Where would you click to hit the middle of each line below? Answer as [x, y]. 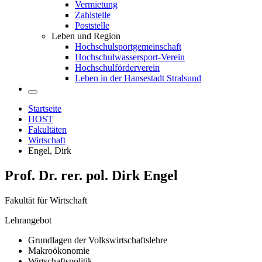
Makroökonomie [59, 251]
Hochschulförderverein [117, 68]
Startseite [45, 109]
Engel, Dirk [50, 151]
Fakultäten [47, 130]
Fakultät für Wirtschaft [46, 201]
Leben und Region [86, 36]
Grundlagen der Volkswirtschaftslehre [98, 240]
